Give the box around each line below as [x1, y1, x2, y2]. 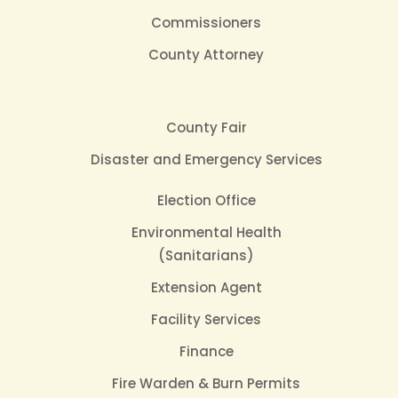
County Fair [165, 118, 247, 137]
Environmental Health [131, 223, 282, 242]
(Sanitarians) [158, 246, 254, 265]
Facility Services [151, 310, 261, 329]
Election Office [156, 191, 256, 210]
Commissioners [151, 13, 261, 32]
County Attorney [148, 45, 264, 64]
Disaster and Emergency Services [90, 150, 322, 169]
